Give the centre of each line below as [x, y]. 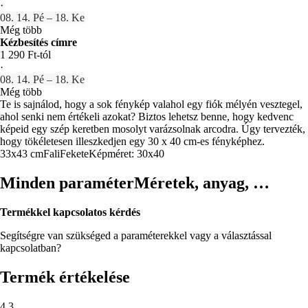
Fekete [74, 153]
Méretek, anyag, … [202, 183]
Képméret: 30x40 [126, 153]
